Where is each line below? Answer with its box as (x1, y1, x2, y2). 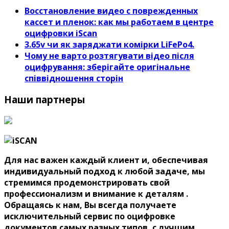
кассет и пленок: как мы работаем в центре (25, 16, 214, 28)
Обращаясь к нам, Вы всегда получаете (4, 199, 176, 211)
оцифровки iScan (25, 27, 97, 39)
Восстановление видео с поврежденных (25, 5, 198, 16)
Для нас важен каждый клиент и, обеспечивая (4, 154, 208, 166)
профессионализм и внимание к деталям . (4, 188, 188, 199)
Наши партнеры (4, 93, 85, 106)
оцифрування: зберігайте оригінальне (25, 61, 190, 73)
